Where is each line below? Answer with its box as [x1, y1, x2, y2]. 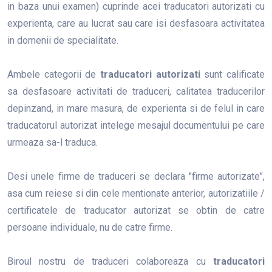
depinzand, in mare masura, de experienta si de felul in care [7, 103, 265, 114]
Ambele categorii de [7, 69, 100, 80]
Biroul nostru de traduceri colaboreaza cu [7, 256, 213, 267]
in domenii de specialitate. [7, 35, 118, 46]
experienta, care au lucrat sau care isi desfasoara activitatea [7, 18, 265, 29]
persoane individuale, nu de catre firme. [7, 222, 172, 233]
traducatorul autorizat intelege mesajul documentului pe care [7, 120, 265, 131]
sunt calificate [200, 69, 265, 80]
